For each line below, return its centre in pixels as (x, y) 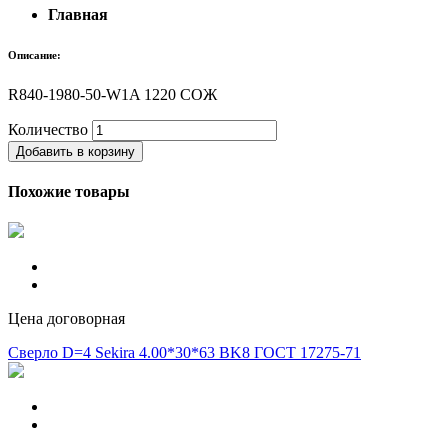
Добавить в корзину (75, 151)
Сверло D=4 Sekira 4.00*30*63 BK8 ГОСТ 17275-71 (184, 353)
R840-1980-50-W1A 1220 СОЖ (112, 94)
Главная (78, 14)
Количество (48, 129)
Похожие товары (69, 192)
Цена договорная (66, 319)
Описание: (34, 54)
